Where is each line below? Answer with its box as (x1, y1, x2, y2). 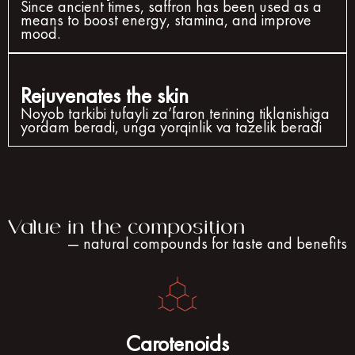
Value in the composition (8, 216, 245, 238)
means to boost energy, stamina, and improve (21, 9, 311, 30)
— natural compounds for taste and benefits (67, 232, 347, 254)
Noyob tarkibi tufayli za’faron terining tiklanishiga (21, 102, 330, 124)
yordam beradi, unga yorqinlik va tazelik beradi (21, 116, 322, 137)
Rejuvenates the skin (21, 81, 189, 109)
